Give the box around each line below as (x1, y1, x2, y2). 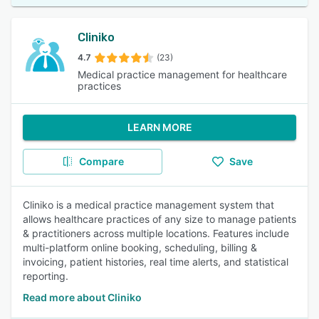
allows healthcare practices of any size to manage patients (23, 213, 296, 225)
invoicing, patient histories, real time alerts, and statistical (23, 256, 288, 268)
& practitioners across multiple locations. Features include (23, 227, 289, 239)
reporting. (23, 270, 68, 282)
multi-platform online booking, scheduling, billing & (23, 241, 257, 253)
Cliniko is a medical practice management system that (23, 199, 274, 211)
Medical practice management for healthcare (78, 68, 288, 80)
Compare (78, 155, 124, 167)
